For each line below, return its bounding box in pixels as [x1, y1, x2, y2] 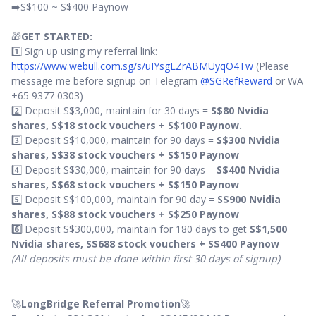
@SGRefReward [200, 74, 272, 88]
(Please [253, 59, 289, 73]
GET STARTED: [21, 30, 92, 44]
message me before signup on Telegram [11, 74, 200, 88]
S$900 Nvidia [217, 193, 281, 207]
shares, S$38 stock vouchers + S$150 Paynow [11, 148, 239, 162]
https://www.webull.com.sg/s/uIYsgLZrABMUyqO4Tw [11, 59, 253, 73]
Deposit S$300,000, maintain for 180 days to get [25, 222, 250, 236]
